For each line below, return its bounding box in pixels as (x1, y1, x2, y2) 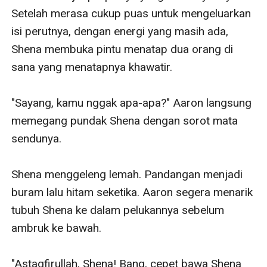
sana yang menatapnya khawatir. (11, 60, 173, 74)
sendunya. (11, 131, 62, 145)
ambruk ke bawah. (11, 221, 102, 235)
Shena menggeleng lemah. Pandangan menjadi (11, 167, 243, 181)
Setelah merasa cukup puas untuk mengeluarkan (11, 6, 252, 20)
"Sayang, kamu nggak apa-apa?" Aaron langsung (11, 95, 252, 110)
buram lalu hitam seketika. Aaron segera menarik (11, 185, 253, 199)
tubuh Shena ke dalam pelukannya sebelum (11, 203, 225, 217)
